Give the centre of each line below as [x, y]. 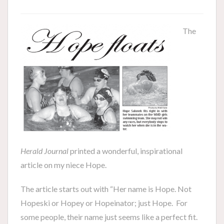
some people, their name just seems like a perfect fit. [109, 217]
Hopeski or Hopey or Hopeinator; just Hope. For [104, 203]
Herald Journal [44, 151]
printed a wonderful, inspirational [125, 151]
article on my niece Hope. [63, 165]
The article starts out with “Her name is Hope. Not [106, 189]
